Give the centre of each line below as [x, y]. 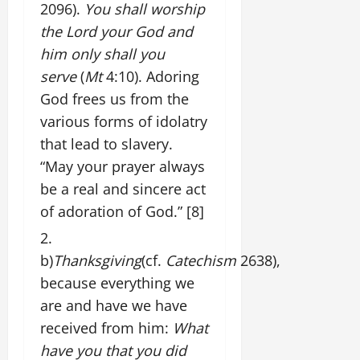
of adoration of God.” [113, 211]
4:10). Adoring [153, 76]
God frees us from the [115, 98]
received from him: [106, 327]
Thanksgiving [97, 260]
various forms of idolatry [124, 121]
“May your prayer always [123, 166]
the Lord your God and [117, 31]
